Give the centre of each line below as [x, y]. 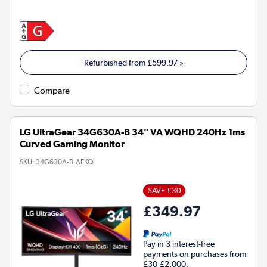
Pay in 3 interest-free [179, 243]
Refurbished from [115, 62]
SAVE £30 [164, 190]
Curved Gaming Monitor [72, 144]
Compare [52, 90]
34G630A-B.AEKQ [64, 162]
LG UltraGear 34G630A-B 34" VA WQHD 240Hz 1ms [132, 132]
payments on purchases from [195, 254]
